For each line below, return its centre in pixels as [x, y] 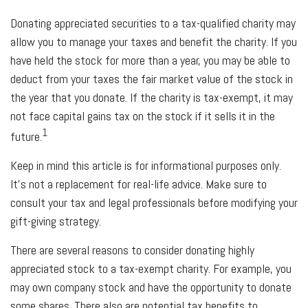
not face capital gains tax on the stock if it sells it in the [143, 115]
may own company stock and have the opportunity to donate [151, 287]
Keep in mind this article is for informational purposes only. [146, 165]
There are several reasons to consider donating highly [132, 250]
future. [26, 136]
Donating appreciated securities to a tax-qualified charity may [153, 23]
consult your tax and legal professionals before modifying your [154, 202]
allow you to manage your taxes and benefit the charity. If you [154, 41]
